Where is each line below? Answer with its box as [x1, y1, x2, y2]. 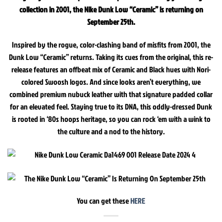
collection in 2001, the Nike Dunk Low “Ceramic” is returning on [19, 4, 203, 15]
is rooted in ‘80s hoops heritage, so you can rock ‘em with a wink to [11, 113, 211, 125]
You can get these [77, 195, 130, 207]
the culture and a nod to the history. [57, 126, 165, 137]
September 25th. [87, 16, 135, 28]
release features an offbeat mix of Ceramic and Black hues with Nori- [11, 64, 211, 75]
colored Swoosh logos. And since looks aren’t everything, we [21, 76, 201, 88]
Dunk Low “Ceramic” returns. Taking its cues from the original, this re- [9, 52, 213, 63]
